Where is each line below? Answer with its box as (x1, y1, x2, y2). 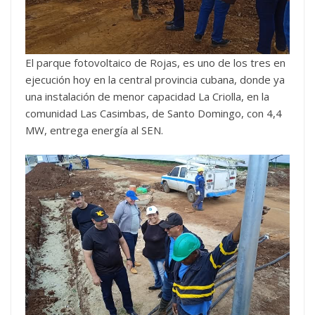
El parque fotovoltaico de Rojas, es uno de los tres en (25, 56, 285, 70)
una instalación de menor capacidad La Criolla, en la (25, 89, 269, 103)
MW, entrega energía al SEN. (25, 123, 163, 137)
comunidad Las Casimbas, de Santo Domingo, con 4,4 (25, 106, 282, 120)
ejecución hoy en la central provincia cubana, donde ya (25, 72, 285, 86)
